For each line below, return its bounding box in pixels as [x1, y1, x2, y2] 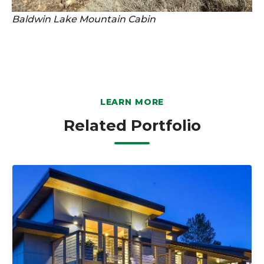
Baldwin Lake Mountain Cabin [12, 14, 156, 25]
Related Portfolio [63, 116, 201, 136]
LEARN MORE [100, 97, 164, 108]
